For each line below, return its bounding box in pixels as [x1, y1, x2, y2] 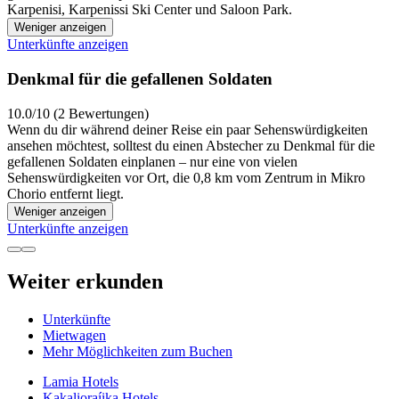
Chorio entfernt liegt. [7, 185, 124, 201]
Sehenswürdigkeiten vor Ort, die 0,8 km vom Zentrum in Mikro [7, 169, 365, 185]
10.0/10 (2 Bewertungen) [7, 105, 149, 121]
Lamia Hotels [43, 374, 118, 390]
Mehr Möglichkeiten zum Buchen [43, 344, 232, 360]
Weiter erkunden [7, 270, 163, 294]
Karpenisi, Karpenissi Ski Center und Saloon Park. [7, 2, 292, 18]
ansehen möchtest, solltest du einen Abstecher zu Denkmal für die [7, 137, 375, 153]
